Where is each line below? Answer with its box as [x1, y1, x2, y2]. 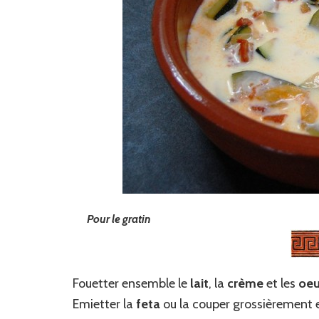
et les [263, 276, 298, 292]
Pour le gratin [87, 212, 151, 226]
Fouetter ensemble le [73, 276, 190, 292]
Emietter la [73, 296, 136, 313]
